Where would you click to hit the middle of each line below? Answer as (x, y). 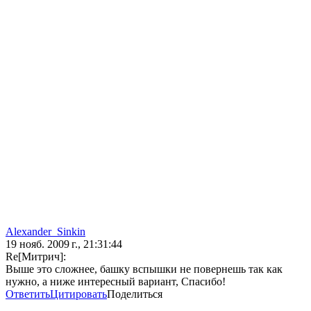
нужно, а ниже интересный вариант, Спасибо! (116, 282)
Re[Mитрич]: (36, 257)
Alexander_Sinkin (45, 232)
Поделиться (135, 294)
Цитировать (78, 294)
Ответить (28, 294)
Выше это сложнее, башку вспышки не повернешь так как (144, 269)
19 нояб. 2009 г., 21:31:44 (64, 244)
